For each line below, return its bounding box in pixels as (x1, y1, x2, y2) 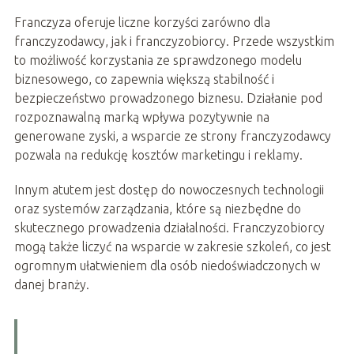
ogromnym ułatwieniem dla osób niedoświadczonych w (13, 258, 320, 273)
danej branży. (13, 277, 89, 292)
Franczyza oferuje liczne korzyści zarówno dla (13, 15, 270, 30)
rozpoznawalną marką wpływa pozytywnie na (13, 110, 269, 125)
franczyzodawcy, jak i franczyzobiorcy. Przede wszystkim (13, 34, 334, 49)
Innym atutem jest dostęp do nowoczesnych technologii (13, 183, 324, 198)
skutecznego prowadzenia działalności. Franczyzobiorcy (13, 220, 325, 235)
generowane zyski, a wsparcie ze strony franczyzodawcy (13, 129, 331, 144)
